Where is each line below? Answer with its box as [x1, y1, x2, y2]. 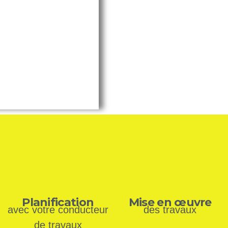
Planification [22, 195, 94, 210]
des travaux [144, 204, 197, 216]
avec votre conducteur [7, 204, 108, 216]
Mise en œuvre [128, 195, 212, 210]
